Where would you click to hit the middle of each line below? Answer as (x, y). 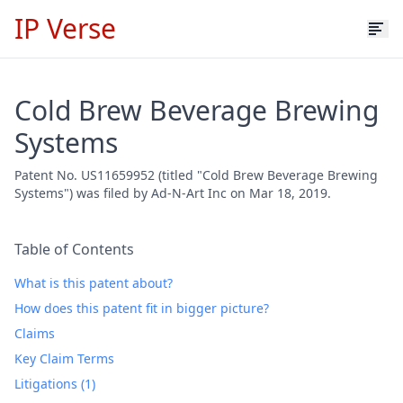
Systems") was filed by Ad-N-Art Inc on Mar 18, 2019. (173, 193)
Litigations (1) (55, 384)
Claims (35, 333)
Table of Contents (74, 249)
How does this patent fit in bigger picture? (142, 308)
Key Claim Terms (64, 358)
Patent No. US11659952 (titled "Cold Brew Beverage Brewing (196, 175)
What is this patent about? (94, 283)
